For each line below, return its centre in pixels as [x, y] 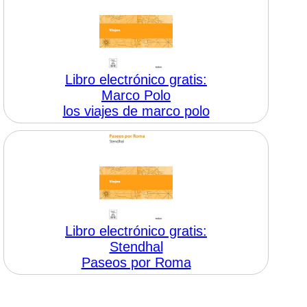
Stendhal [136, 247]
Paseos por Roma [136, 262]
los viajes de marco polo [136, 111]
